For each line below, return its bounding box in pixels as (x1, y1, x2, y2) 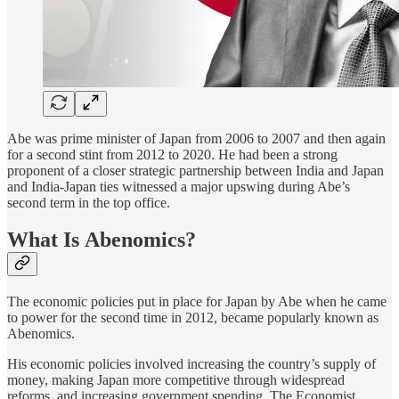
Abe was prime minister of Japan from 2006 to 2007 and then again (7, 130, 386, 146)
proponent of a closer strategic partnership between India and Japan (7, 162, 384, 178)
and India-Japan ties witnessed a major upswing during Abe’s (7, 178, 350, 194)
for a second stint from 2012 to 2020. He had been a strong (7, 146, 338, 162)
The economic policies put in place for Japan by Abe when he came (7, 294, 387, 310)
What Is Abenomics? (7, 228, 196, 252)
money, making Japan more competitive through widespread (7, 372, 345, 388)
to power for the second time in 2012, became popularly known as (7, 310, 379, 326)
